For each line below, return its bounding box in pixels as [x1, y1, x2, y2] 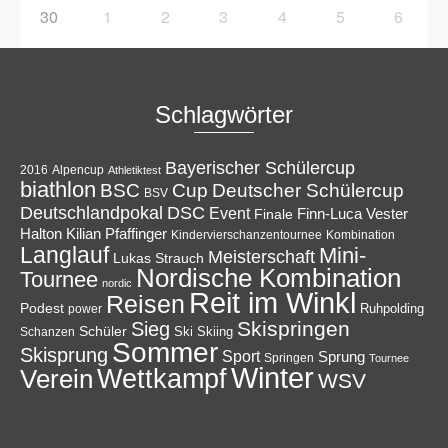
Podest [20, 299, 64, 316]
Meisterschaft [208, 246, 315, 267]
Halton [20, 224, 62, 242]
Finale [254, 205, 293, 222]
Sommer [112, 335, 218, 368]
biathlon [20, 176, 96, 202]
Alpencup [52, 162, 104, 177]
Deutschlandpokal [20, 201, 163, 223]
